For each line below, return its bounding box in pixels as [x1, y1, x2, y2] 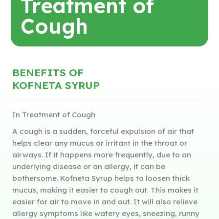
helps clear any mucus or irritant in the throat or [12, 138, 187, 148]
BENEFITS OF [12, 66, 84, 79]
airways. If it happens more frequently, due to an [12, 150, 191, 160]
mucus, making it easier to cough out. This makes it [12, 185, 198, 195]
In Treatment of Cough [12, 110, 95, 120]
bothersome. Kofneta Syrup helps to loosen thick [12, 174, 190, 183]
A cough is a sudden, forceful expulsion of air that [12, 127, 194, 136]
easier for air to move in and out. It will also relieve [12, 197, 197, 207]
